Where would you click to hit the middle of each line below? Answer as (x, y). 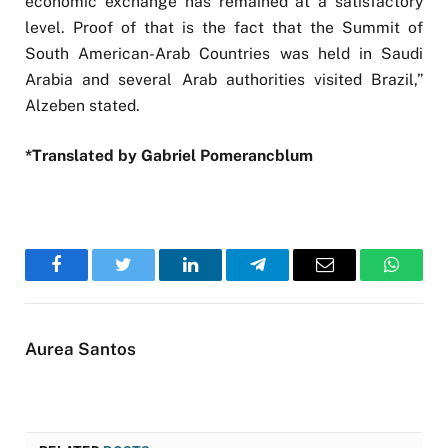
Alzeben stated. (82, 106)
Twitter (148, 279)
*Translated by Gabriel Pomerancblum (169, 156)
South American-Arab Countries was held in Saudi (224, 54)
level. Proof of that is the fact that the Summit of (224, 28)
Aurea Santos (80, 348)
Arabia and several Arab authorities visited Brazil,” (224, 80)
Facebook (90, 279)
